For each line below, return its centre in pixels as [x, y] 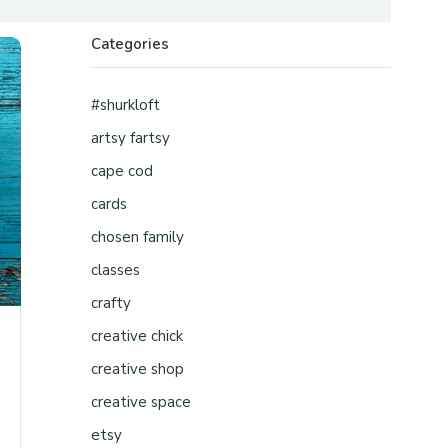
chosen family [137, 237]
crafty [111, 303]
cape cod [122, 171]
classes [115, 270]
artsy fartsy [130, 138]
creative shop [137, 369]
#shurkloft [125, 105]
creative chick [137, 336]
